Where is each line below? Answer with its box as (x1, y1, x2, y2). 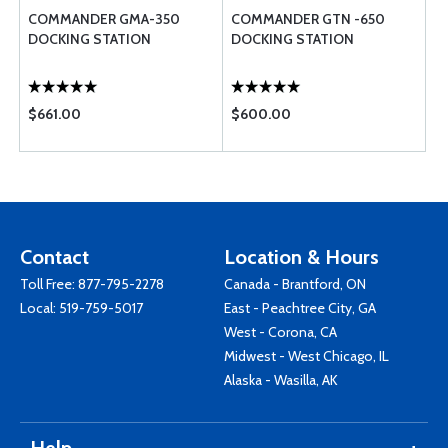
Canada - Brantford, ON (224, 275, 366, 293)
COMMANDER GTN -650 (231, 10, 385, 28)
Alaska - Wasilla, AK (224, 371, 338, 389)
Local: (20, 299, 59, 317)
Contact (20, 245, 89, 269)
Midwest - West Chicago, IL (224, 347, 389, 365)
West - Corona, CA (224, 323, 337, 341)
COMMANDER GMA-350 (28, 10, 180, 28)
